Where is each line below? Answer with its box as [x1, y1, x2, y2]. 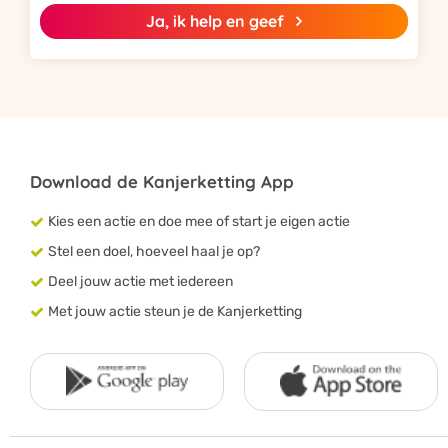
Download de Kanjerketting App [30, 171, 294, 192]
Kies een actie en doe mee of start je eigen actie [47, 213, 350, 230]
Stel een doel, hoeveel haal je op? [47, 243, 260, 260]
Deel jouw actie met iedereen [47, 273, 233, 290]
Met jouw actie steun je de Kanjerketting [47, 303, 302, 320]
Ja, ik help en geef [146, 11, 284, 31]
